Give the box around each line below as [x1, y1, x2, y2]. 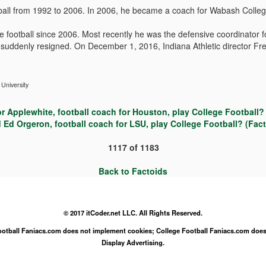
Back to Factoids [99, 165, 167, 177]
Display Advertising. [102, 237, 164, 247]
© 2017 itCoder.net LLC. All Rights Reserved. [64, 208, 202, 217]
